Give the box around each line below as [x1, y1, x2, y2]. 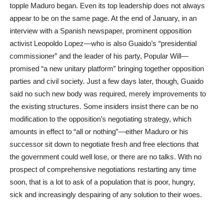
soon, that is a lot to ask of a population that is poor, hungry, [10, 178, 195, 186]
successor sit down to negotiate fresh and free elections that [10, 140, 199, 148]
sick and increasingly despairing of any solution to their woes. [10, 190, 202, 199]
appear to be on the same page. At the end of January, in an [10, 14, 197, 22]
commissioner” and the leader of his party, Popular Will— [10, 52, 188, 60]
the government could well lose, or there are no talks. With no [10, 153, 201, 161]
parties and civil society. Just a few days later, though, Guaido [10, 77, 203, 85]
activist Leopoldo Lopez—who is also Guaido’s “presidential [10, 39, 197, 47]
